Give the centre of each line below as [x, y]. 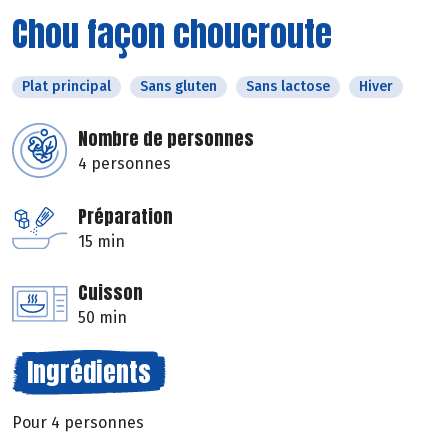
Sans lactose [288, 86]
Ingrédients [89, 371]
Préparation [125, 216]
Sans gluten [178, 86]
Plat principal [66, 86]
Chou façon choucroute [172, 33]
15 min [101, 241]
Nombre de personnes [166, 138]
